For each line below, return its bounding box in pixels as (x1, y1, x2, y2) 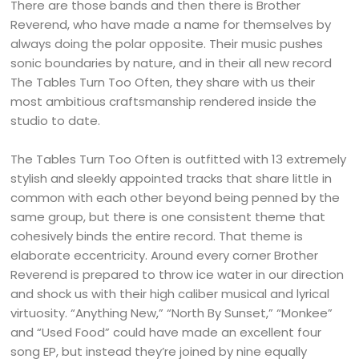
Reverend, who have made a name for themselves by (10, 16, 332, 33)
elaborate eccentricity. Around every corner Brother (10, 247, 319, 264)
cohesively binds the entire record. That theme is (10, 228, 304, 244)
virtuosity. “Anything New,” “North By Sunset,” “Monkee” (10, 305, 333, 321)
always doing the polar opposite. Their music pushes (10, 35, 324, 52)
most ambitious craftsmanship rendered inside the (10, 93, 317, 110)
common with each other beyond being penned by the (10, 189, 341, 206)
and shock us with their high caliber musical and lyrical (10, 285, 330, 302)
